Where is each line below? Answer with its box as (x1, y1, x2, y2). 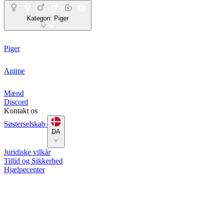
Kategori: (27, 15, 54, 22)
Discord (4, 98, 28, 106)
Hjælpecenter (4, 165, 45, 174)
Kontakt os (4, 107, 37, 115)
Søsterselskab (4, 120, 47, 128)
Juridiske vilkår (4, 148, 51, 156)
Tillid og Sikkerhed (4, 157, 63, 165)
